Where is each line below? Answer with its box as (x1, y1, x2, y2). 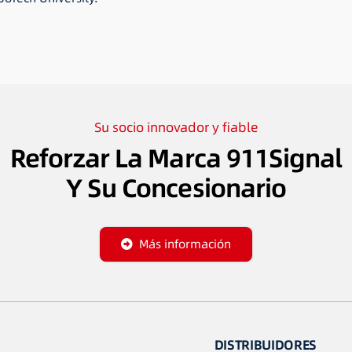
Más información (138, 235, 231, 252)
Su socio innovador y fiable (93, 118, 258, 137)
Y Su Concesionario (66, 170, 286, 206)
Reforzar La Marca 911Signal (10, 140, 342, 176)
